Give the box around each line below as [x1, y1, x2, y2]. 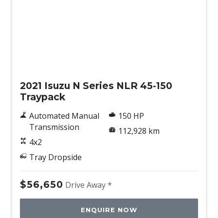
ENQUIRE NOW [81, 206, 137, 214]
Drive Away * [65, 180, 112, 191]
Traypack [20, 91, 65, 103]
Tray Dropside [29, 152, 82, 163]
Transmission [29, 122, 79, 133]
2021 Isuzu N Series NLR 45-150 [20, 80, 172, 92]
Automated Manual [29, 110, 99, 122]
